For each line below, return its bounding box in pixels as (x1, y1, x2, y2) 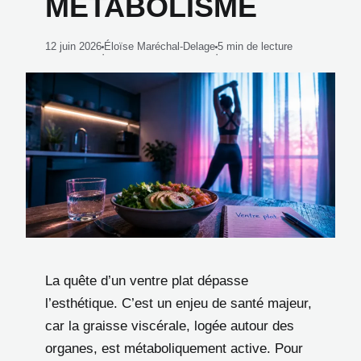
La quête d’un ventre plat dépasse (45, 272, 248, 288)
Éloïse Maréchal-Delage (104, 40, 215, 52)
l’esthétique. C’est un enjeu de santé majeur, (45, 295, 312, 311)
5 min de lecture (218, 40, 293, 52)
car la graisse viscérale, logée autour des (45, 317, 294, 334)
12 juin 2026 (45, 40, 102, 52)
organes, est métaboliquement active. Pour (45, 340, 303, 356)
